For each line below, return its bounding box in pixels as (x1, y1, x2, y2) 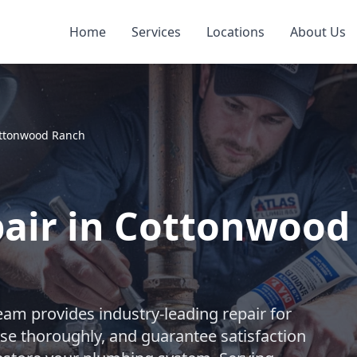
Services (131, 23, 181, 41)
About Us (289, 23, 346, 41)
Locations (206, 23, 265, 41)
